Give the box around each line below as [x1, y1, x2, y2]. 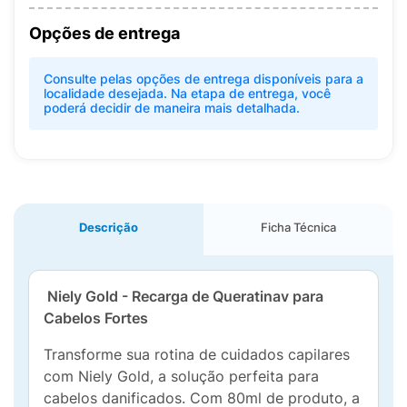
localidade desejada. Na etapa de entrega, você [44, 85, 331, 101]
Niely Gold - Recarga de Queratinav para [44, 287, 323, 305]
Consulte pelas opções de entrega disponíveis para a [44, 71, 363, 86]
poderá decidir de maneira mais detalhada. [44, 100, 300, 115]
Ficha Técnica [261, 220, 336, 234]
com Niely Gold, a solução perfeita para [44, 367, 319, 385]
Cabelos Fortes [44, 309, 148, 327]
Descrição [79, 220, 138, 234]
